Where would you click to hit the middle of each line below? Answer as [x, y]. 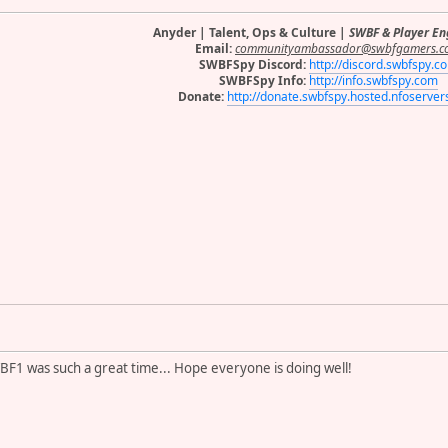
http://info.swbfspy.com [373, 80]
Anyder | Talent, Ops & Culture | [250, 32]
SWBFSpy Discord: [252, 64]
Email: [215, 48]
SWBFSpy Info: [262, 80]
